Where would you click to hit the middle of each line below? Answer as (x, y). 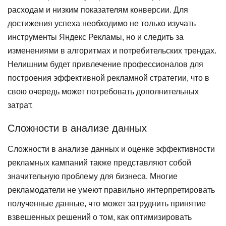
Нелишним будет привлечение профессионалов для (105, 64)
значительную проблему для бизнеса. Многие (93, 176)
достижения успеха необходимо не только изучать (102, 23)
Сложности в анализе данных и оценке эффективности (111, 149)
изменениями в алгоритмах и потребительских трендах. (112, 51)
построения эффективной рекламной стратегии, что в (108, 78)
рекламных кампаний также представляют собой (99, 163)
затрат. (20, 105)
